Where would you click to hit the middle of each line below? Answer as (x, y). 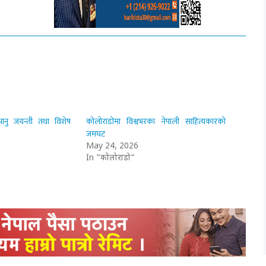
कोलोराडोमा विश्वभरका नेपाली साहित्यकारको (156, 121)
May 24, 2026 (113, 146)
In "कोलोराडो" (111, 158)
